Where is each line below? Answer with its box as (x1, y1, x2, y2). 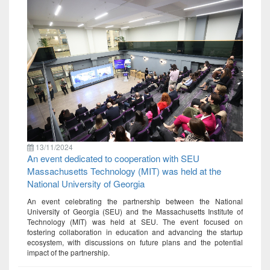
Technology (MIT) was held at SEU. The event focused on (27, 216, 243, 227)
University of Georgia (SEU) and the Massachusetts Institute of (27, 206, 243, 216)
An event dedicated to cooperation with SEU (27, 151, 199, 165)
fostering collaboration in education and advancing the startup (27, 226, 243, 237)
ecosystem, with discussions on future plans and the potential (27, 236, 243, 247)
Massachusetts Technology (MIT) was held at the (27, 164, 221, 177)
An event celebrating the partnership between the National (27, 195, 243, 206)
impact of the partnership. (27, 246, 110, 257)
